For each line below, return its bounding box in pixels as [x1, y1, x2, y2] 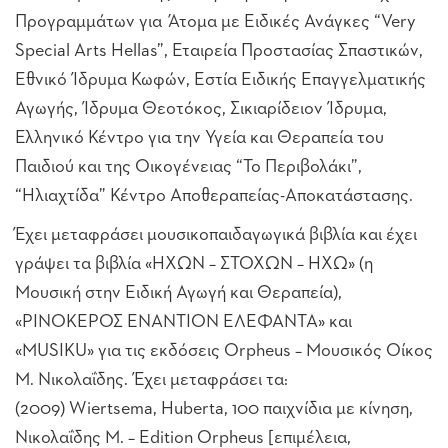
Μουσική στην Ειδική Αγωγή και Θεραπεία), [15, 283, 342, 302]
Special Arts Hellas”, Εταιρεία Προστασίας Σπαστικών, [15, 41, 423, 60]
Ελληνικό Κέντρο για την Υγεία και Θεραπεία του [15, 128, 384, 147]
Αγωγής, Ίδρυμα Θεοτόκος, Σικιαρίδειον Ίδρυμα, [15, 99, 387, 118]
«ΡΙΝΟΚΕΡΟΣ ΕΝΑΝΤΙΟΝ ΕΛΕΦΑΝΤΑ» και [15, 312, 352, 331]
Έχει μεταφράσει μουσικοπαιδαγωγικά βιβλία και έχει [15, 225, 417, 244]
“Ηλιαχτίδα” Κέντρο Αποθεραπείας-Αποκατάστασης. [15, 186, 413, 205]
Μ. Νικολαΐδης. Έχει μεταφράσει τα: [15, 370, 288, 389]
